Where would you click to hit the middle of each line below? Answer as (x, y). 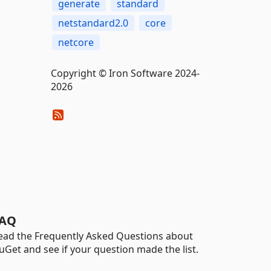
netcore (76, 42)
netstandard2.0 (93, 23)
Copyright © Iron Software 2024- (125, 73)
